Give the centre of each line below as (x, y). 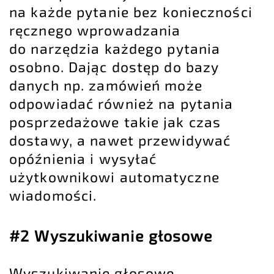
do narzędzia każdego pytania (115, 48)
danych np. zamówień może (106, 85)
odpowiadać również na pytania (121, 103)
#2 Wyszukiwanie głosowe (111, 235)
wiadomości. (53, 195)
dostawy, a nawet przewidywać (120, 140)
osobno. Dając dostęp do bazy (114, 66)
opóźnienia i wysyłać (83, 158)
